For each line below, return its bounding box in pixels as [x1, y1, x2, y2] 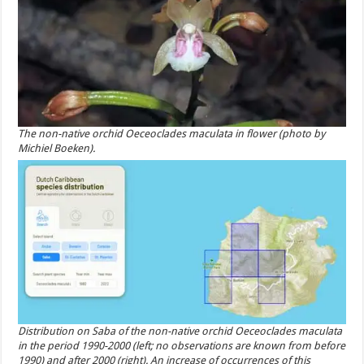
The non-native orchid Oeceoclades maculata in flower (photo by [18, 127, 326, 140]
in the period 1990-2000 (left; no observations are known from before [18, 339, 346, 352]
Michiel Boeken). [18, 141, 96, 154]
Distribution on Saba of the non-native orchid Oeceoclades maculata [18, 324, 343, 337]
